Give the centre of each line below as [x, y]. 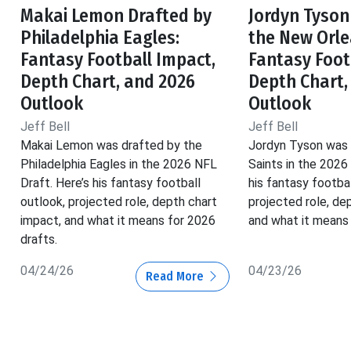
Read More [176, 277]
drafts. [39, 240]
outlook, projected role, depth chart [119, 202]
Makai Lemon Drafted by [116, 16]
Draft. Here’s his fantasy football [110, 183]
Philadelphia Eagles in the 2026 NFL [119, 165]
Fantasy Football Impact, [118, 60]
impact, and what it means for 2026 [118, 221]
